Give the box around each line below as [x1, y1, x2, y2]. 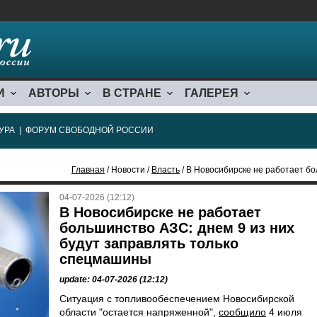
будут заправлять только [59, 236, 238, 251]
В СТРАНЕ [103, 87, 161, 99]
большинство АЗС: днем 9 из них [59, 220, 294, 236]
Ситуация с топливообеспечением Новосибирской [59, 293, 294, 304]
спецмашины [59, 251, 151, 267]
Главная [71, 165, 105, 175]
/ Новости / [105, 165, 151, 175]
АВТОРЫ [28, 87, 79, 99]
